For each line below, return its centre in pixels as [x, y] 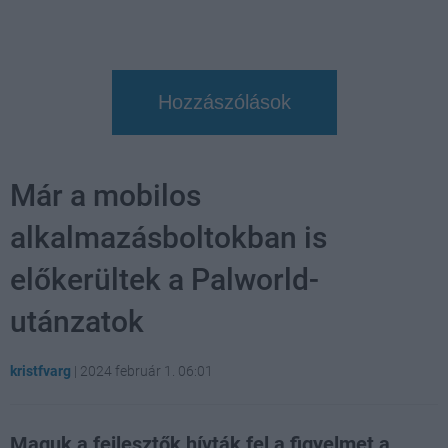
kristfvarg [40, 370]
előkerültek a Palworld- [164, 279]
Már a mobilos [105, 195]
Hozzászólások [224, 101]
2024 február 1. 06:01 [146, 370]
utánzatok [77, 321]
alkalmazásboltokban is [168, 237]
